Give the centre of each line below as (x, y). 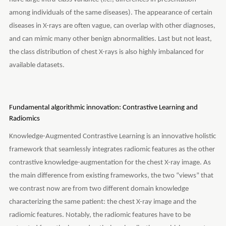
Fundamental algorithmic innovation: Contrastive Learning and (103, 107)
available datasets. (37, 65)
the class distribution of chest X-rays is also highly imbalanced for (106, 52)
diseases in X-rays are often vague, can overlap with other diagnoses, (112, 26)
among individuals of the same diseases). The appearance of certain (110, 13)
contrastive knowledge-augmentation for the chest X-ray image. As (110, 162)
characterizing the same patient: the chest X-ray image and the (102, 202)
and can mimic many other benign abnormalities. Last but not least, (110, 39)
